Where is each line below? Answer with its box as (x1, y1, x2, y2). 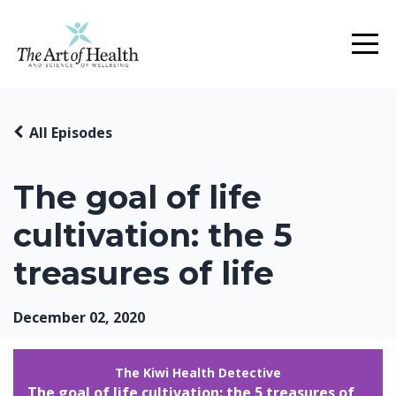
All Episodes (29, 123, 112, 142)
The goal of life (13, 178, 262, 217)
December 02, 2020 (13, 308, 145, 327)
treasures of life (13, 254, 274, 293)
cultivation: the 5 (13, 216, 293, 255)
